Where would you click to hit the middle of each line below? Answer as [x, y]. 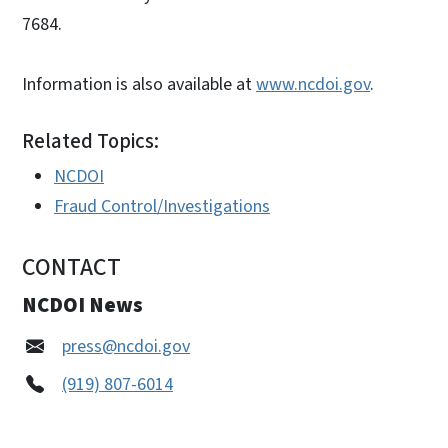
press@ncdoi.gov [126, 347]
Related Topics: [90, 142]
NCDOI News [82, 305]
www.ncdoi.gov [313, 85]
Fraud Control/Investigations [162, 207]
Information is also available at [139, 85]
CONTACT [71, 268]
